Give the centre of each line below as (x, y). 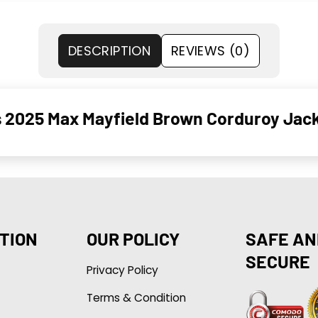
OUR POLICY (133, 238)
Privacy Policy (122, 270)
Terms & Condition (136, 297)
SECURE (278, 261)
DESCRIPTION (109, 50)
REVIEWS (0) (210, 50)
